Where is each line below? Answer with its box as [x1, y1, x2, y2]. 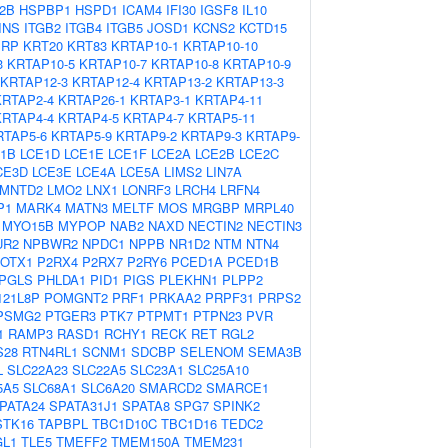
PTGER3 [45, 306, 96, 325]
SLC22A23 [7, 360, 68, 379]
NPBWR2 [23, 234, 78, 253]
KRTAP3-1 [130, 90, 191, 109]
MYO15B [2, 216, 54, 235]
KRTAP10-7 [79, 54, 147, 73]
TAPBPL [38, 414, 88, 433]
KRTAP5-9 [51, 126, 112, 145]
